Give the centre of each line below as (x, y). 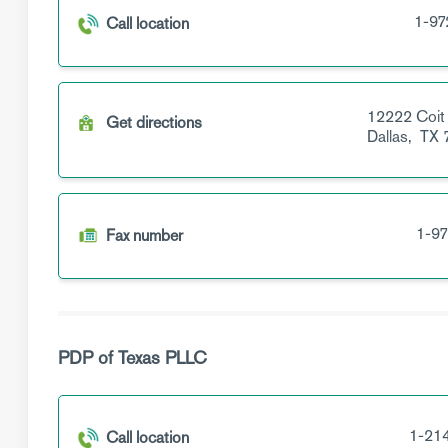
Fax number (144, 235)
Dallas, (391, 136)
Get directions (154, 122)
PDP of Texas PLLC (132, 357)
